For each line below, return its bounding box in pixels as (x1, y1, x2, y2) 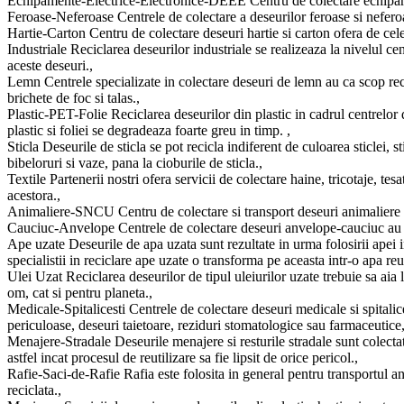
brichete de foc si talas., (7, 89, 140, 106)
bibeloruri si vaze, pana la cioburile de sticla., (7, 154, 262, 170)
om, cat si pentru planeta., (7, 284, 152, 300)
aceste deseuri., (7, 57, 93, 73)
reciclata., (7, 381, 61, 398)
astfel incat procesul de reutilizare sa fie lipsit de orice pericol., (7, 349, 358, 365)
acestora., (7, 187, 60, 203)
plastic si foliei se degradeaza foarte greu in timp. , (7, 122, 290, 138)
